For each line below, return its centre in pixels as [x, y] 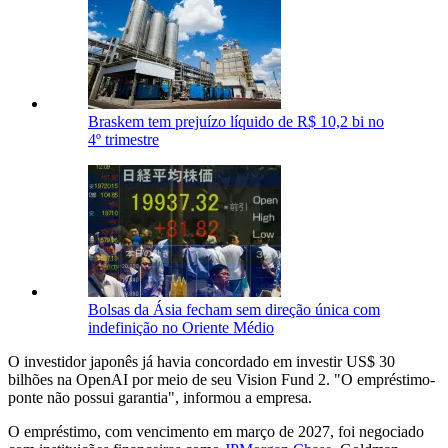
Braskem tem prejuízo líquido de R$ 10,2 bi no [236, 121]
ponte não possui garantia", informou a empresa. [160, 397]
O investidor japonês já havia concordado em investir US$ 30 [201, 361]
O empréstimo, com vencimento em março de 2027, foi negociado [216, 431]
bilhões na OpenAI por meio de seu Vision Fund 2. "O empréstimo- [221, 379]
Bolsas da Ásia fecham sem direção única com [234, 309]
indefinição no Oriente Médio [181, 327]
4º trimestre [123, 139]
